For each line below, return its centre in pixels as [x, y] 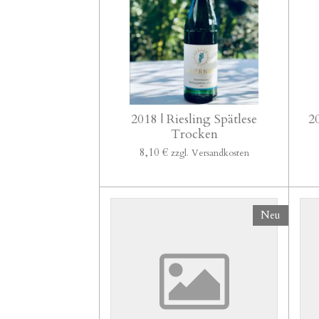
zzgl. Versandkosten [210, 153]
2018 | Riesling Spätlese [194, 119]
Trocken [194, 134]
